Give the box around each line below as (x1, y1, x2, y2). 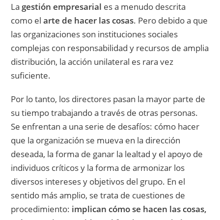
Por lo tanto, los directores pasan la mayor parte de (11, 93, 206, 105)
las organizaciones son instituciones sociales (11, 28, 178, 40)
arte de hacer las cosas (41, 15, 134, 27)
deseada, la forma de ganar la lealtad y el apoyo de (11, 148, 203, 160)
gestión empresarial (22, 1, 102, 13)
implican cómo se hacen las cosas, (72, 203, 207, 215)
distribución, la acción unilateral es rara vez (11, 56, 174, 68)
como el (11, 15, 42, 27)
